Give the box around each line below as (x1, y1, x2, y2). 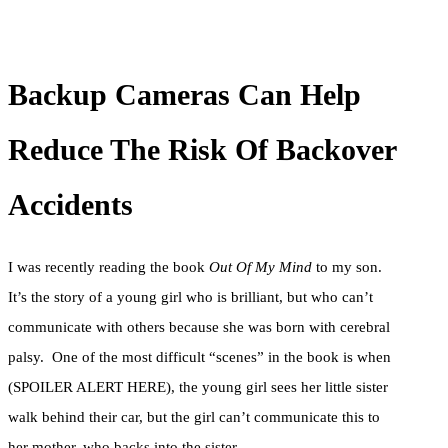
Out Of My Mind (209, 258, 312, 275)
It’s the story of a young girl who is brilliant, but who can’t (8, 288, 373, 305)
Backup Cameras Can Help (8, 77, 361, 111)
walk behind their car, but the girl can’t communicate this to (8, 408, 380, 425)
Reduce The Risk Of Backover (8, 132, 396, 166)
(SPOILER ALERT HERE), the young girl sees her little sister (8, 378, 388, 395)
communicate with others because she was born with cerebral (8, 318, 390, 335)
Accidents (8, 187, 133, 221)
